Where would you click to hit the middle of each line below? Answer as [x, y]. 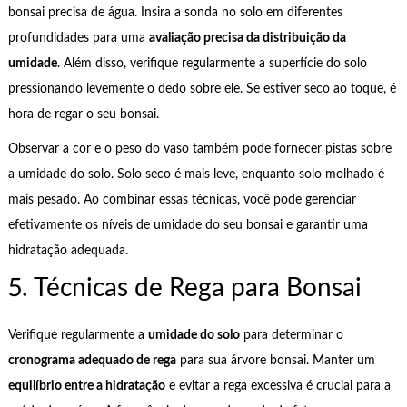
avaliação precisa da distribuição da [247, 38]
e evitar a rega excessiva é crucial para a [278, 386]
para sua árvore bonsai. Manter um [275, 360]
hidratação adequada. [68, 251]
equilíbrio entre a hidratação [86, 386]
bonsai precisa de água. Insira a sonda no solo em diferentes [175, 12]
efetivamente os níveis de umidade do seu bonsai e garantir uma [188, 226]
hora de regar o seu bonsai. [83, 114]
